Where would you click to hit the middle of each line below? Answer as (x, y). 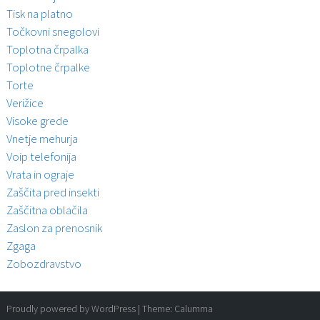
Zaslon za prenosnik (54, 228)
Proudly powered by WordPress (71, 308)
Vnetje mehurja (42, 139)
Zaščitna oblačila (47, 210)
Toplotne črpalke (48, 67)
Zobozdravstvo (44, 264)
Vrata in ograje (40, 175)
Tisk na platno (39, 14)
